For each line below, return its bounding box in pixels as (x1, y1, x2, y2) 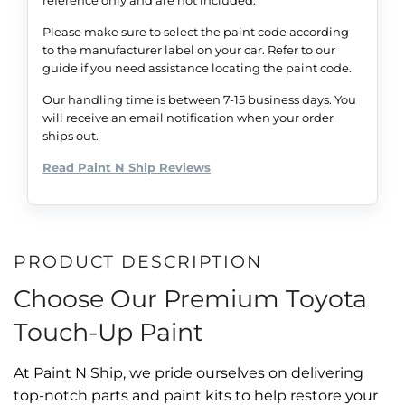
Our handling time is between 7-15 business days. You (42, 91, 356, 107)
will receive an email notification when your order (42, 109, 334, 125)
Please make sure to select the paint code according (42, 24, 349, 39)
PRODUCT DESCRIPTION (14, 250, 263, 272)
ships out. (42, 127, 99, 143)
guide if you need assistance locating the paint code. (42, 60, 352, 75)
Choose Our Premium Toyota (14, 284, 367, 315)
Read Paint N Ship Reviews (42, 159, 211, 174)
